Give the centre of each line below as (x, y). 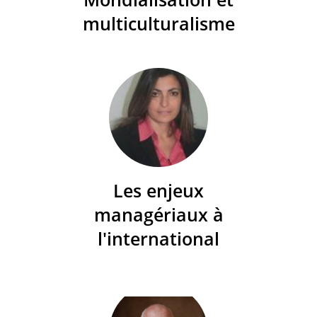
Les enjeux (158, 190)
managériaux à (158, 214)
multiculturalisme (158, 23)
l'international (158, 238)
